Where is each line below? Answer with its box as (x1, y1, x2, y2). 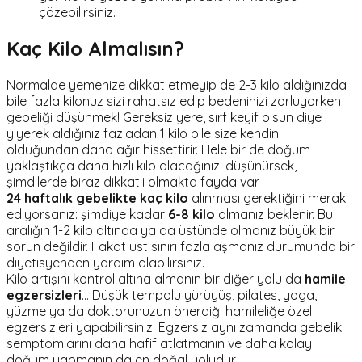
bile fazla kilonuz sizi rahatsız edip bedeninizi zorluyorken (6, 92, 341, 109)
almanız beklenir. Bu (215, 205, 333, 222)
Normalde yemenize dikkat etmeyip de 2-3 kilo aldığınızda (6, 76, 347, 93)
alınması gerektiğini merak (188, 189, 346, 206)
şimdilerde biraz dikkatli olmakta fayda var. (6, 173, 260, 190)
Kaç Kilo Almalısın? (6, 36, 184, 61)
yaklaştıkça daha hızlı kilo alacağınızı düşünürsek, (6, 157, 297, 174)
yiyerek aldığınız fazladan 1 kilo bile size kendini (6, 124, 281, 141)
